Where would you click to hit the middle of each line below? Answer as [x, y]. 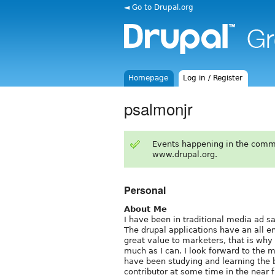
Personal [145, 190]
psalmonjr [158, 108]
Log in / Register [213, 78]
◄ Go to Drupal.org [159, 7]
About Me [145, 209]
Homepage [149, 78]
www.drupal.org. [184, 154]
